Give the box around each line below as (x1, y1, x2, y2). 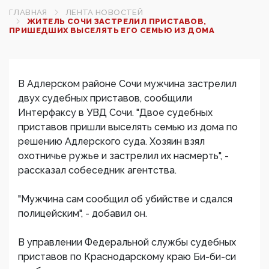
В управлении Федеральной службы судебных (18, 237, 236, 248)
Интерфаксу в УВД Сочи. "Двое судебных (18, 107, 213, 118)
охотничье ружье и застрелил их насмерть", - (18, 150, 229, 162)
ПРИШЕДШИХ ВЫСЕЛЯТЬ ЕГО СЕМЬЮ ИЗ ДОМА (9, 26, 215, 35)
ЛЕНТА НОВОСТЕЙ (65, 8, 144, 17)
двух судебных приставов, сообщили (18, 92, 192, 104)
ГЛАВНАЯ (9, 8, 47, 17)
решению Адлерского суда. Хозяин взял (18, 136, 205, 147)
